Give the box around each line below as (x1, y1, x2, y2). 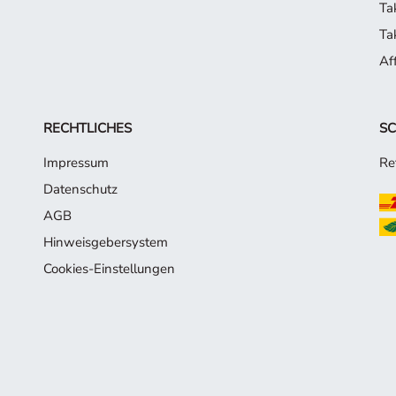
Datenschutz (42, 180, 118, 198)
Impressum (42, 154, 109, 171)
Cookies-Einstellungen (42, 260, 175, 278)
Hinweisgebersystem (42, 233, 168, 251)
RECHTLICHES (42, 119, 132, 137)
